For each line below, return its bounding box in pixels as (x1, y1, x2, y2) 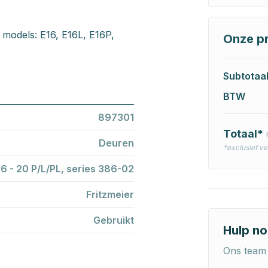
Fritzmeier (86, 188, 134, 200)
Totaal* (223, 127, 266, 140)
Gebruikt (93, 214, 134, 226)
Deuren (99, 136, 134, 149)
